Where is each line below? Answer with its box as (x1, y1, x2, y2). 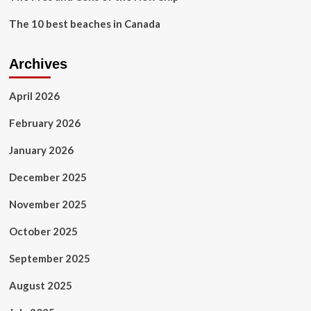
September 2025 (8, 252, 90, 264)
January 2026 (8, 144, 74, 156)
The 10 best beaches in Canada (8, 17, 160, 30)
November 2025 (8, 198, 87, 210)
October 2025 (8, 225, 78, 237)
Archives (8, 56, 67, 72)
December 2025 (8, 171, 87, 183)
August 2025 (8, 279, 72, 292)
